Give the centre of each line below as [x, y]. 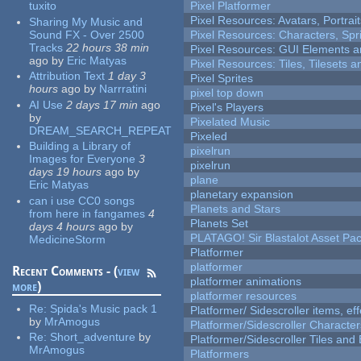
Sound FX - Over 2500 [87, 34]
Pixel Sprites [222, 79]
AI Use [46, 104]
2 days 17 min [102, 104]
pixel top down [227, 93]
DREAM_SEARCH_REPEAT [101, 130]
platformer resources [244, 296]
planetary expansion [242, 195]
